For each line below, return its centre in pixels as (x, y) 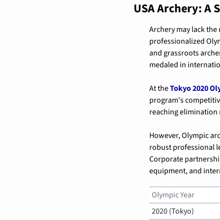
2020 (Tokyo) (173, 211)
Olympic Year (173, 195)
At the (160, 88)
